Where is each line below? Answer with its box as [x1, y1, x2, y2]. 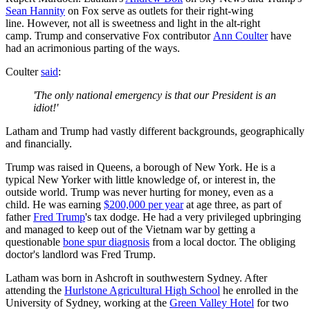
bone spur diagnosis [63, 235, 149, 248]
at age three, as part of [183, 198, 282, 210]
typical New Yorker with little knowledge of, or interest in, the [6, 173, 275, 185]
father [6, 210, 33, 223]
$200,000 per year [104, 198, 183, 210]
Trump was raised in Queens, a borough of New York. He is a [6, 161, 275, 173]
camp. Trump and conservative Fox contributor [6, 29, 213, 42]
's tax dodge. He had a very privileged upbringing [85, 210, 301, 223]
